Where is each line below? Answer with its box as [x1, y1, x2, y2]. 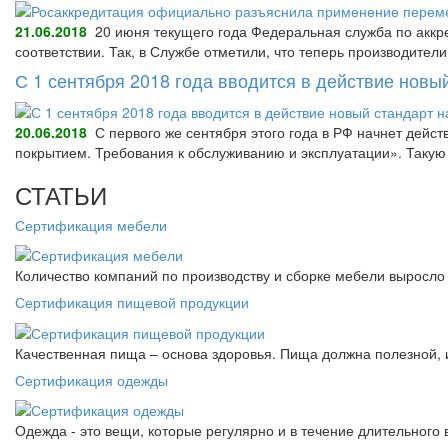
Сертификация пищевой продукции [15, 292, 249, 313]
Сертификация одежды [15, 369, 168, 390]
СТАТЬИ [15, 176, 107, 212]
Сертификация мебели [15, 214, 167, 235]
